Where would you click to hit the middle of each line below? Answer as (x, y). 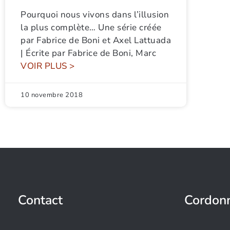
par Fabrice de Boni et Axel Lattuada (96, 41)
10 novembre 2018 (52, 95)
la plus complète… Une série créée (91, 28)
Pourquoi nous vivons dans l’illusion (95, 15)
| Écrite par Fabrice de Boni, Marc (88, 53)
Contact (40, 200)
